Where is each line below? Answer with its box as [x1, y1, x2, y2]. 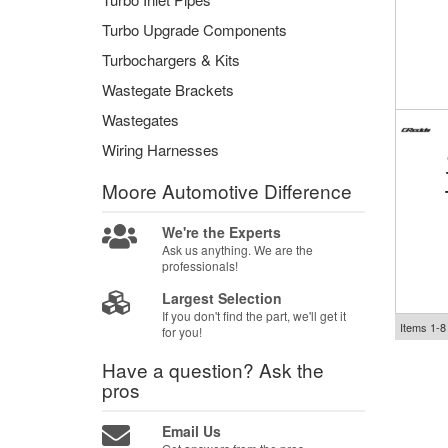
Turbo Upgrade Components [102, 19, 287, 40]
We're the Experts [162, 222, 282, 242]
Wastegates [102, 109, 179, 130]
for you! [162, 323, 203, 340]
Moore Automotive [102, 177, 264, 204]
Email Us [162, 421, 222, 441]
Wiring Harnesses [102, 139, 219, 160]
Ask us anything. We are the [162, 241, 314, 258]
